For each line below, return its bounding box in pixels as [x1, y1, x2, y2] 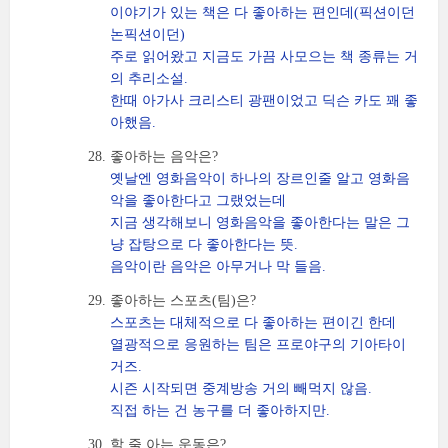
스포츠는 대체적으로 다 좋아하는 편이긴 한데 [110, 315, 396, 330]
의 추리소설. [110, 71, 188, 86]
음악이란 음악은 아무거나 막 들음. [110, 259, 326, 274]
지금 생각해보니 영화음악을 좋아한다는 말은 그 [110, 215, 410, 230]
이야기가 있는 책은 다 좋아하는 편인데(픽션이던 [110, 5, 415, 20]
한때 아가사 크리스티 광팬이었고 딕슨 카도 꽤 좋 [110, 93, 418, 108]
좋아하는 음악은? [110, 149, 218, 164]
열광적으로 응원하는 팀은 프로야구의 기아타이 [110, 337, 406, 352]
